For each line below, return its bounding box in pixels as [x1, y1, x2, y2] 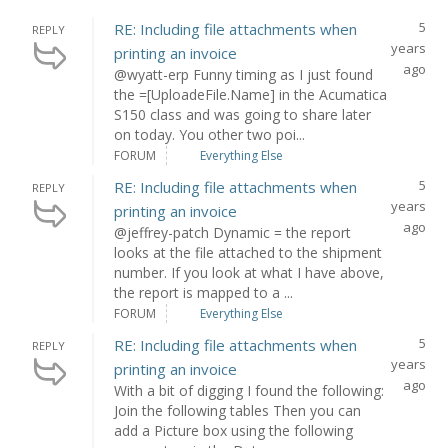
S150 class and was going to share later [114, 105, 372, 124]
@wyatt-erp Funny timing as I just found [114, 65, 374, 84]
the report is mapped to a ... [114, 283, 294, 302]
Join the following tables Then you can [114, 401, 362, 420]
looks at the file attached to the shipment [114, 243, 383, 262]
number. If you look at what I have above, [114, 263, 385, 282]
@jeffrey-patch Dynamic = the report [114, 223, 352, 242]
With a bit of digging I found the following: [114, 381, 385, 400]
